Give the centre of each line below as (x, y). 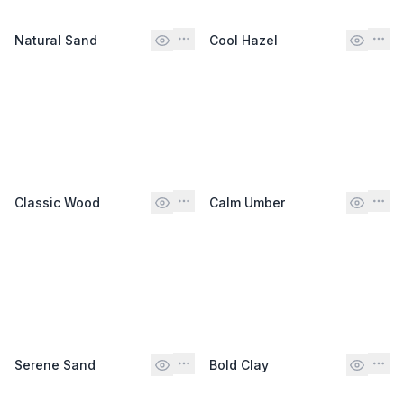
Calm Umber (247, 202)
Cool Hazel (243, 40)
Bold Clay (239, 364)
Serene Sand (55, 364)
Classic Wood (57, 202)
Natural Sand (56, 40)
